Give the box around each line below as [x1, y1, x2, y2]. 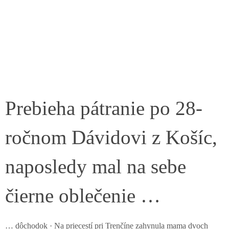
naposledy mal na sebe [5, 155, 186, 177]
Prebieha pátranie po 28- [5, 97, 202, 119]
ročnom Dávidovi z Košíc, [5, 126, 217, 148]
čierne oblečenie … [5, 185, 161, 207]
